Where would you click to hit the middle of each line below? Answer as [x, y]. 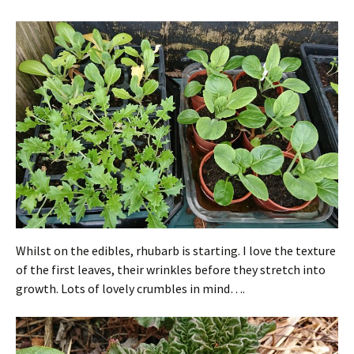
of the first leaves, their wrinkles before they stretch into [171, 270]
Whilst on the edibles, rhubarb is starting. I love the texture [176, 251]
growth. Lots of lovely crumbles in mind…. [130, 289]
